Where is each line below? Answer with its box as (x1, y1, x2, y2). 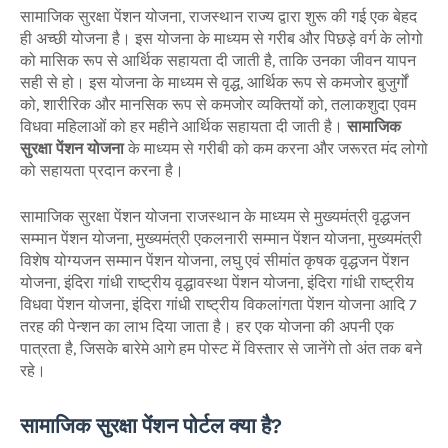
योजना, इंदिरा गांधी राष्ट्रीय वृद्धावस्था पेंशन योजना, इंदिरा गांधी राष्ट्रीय (20, 273, 414, 292)
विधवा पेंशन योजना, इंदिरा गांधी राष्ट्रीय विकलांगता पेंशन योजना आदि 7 (20, 295, 417, 314)
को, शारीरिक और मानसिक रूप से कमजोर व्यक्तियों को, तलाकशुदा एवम (20, 95, 416, 114)
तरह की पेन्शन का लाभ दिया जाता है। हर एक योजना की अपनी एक (20, 317, 394, 336)
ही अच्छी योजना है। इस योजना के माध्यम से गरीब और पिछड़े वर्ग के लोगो (20, 29, 423, 48)
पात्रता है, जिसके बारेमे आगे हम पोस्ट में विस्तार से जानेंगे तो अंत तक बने (20, 339, 422, 358)
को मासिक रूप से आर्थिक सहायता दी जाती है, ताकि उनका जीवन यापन (20, 51, 416, 70)
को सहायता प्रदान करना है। (20, 161, 184, 180)
